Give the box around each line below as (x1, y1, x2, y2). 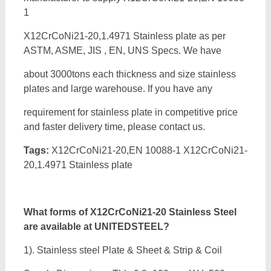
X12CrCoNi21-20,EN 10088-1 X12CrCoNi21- (51, 145, 247, 155)
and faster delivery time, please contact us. (23, 122, 205, 132)
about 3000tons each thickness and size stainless (23, 69, 236, 79)
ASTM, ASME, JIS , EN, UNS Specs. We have (23, 45, 221, 56)
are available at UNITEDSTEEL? (23, 221, 169, 232)
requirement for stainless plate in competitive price (23, 107, 238, 117)
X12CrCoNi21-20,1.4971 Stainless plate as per (23, 31, 226, 41)
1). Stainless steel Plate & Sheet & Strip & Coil (23, 245, 222, 255)
